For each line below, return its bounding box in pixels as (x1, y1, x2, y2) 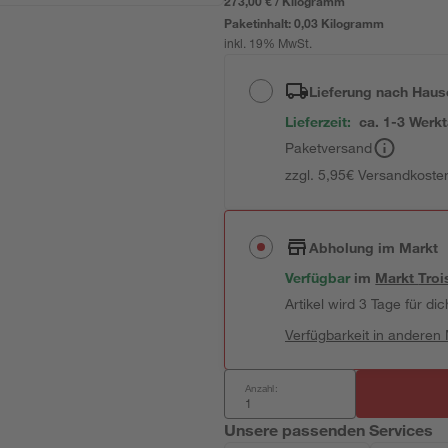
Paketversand (285, 139, 373, 156)
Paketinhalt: (224, 15, 295, 31)
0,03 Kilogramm (294, 15, 385, 31)
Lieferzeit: (285, 113, 352, 130)
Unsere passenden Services (224, 420, 434, 439)
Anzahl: (245, 381, 278, 395)
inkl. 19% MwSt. (224, 39, 313, 51)
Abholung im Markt (309, 238, 439, 256)
